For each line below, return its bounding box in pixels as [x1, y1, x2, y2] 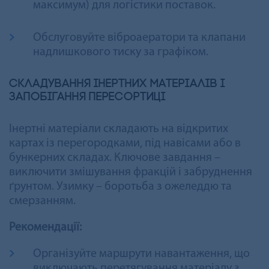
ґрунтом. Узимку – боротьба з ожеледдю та [9, 180, 232, 193]
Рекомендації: [9, 221, 82, 234]
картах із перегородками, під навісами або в [9, 137, 241, 150]
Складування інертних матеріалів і [9, 77, 225, 90]
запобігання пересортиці [9, 91, 166, 103]
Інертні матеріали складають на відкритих [9, 122, 228, 135]
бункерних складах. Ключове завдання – [9, 151, 220, 164]
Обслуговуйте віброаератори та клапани [33, 31, 246, 44]
